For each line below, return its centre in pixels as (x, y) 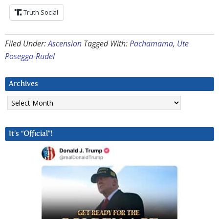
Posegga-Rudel (30, 56)
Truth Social (41, 12)
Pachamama (151, 44)
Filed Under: (26, 44)
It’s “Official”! (31, 134)
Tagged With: (107, 44)
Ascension (65, 44)
